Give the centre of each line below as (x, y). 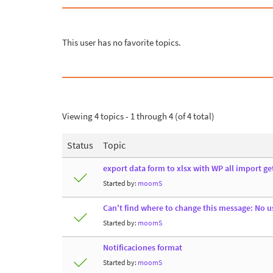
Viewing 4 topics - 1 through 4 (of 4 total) (138, 116)
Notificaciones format (143, 247)
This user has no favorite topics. (122, 42)
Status (80, 145)
